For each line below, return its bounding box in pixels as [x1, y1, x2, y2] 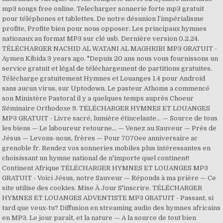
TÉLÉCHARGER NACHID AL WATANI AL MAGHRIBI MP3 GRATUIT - [2, 45, 218, 52]
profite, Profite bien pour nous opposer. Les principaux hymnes [2, 25, 207, 32]
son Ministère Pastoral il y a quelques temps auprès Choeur [2, 95, 194, 102]
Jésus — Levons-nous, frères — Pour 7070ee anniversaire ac [2, 134, 198, 142]
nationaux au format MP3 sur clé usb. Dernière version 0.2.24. [2, 35, 200, 42]
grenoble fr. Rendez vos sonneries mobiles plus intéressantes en [2, 144, 211, 152]
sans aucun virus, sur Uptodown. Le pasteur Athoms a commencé [2, 85, 210, 92]
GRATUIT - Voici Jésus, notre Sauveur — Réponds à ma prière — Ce [2, 174, 217, 182]
